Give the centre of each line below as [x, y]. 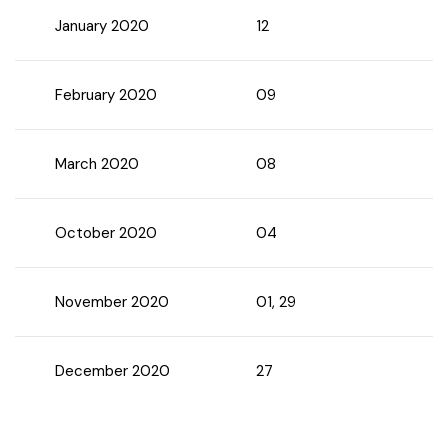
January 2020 [102, 26]
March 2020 [97, 164]
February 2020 [106, 95]
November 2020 [112, 302]
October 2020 [106, 233]
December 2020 [112, 371]
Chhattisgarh [101, 39]
